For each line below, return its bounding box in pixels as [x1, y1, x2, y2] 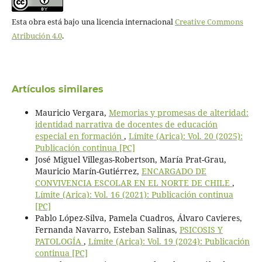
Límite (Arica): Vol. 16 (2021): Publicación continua [35, 188, 233, 200]
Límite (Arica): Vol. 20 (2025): [128, 130, 243, 142]
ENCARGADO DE [141, 165, 206, 177]
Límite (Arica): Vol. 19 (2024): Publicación [88, 235, 250, 247]
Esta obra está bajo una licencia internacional [11, 16, 175, 27]
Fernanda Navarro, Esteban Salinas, [35, 223, 180, 235]
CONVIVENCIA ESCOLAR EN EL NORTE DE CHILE [35, 177, 232, 188]
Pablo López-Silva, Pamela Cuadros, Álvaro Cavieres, [35, 212, 242, 223]
